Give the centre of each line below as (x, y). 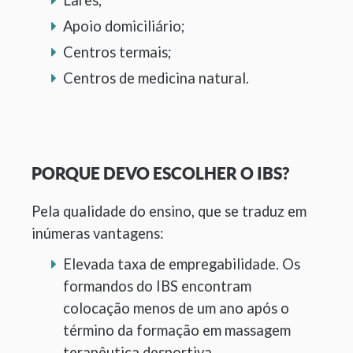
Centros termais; (117, 52)
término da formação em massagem (177, 330)
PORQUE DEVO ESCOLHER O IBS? (160, 173)
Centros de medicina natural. (156, 78)
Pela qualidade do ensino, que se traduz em (169, 211)
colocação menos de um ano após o (176, 308)
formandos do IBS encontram (157, 286)
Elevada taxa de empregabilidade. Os (182, 264)
